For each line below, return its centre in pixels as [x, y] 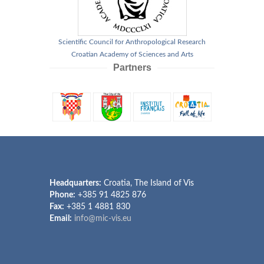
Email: [61, 218]
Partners [132, 68]
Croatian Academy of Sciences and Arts [132, 55]
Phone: [62, 195]
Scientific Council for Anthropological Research [132, 42]
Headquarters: [75, 183]
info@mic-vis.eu [103, 218]
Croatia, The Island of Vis [148, 183]
